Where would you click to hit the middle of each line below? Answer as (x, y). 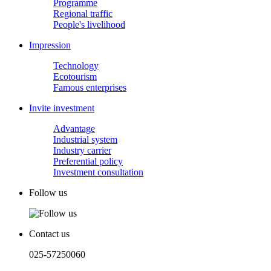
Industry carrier (82, 150)
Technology (76, 65)
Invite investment (62, 108)
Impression (50, 45)
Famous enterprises (90, 87)
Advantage (74, 128)
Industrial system (85, 139)
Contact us (49, 233)
